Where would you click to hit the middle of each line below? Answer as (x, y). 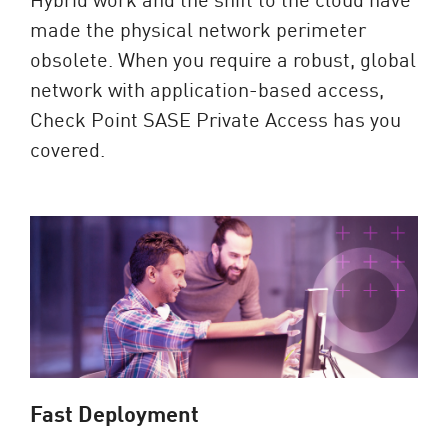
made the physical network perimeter (198, 28)
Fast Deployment (114, 412)
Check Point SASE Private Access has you (215, 118)
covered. (67, 148)
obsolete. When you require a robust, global (223, 58)
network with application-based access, (207, 88)
